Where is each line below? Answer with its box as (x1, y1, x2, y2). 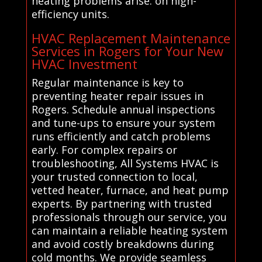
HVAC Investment (31, 55, 137, 73)
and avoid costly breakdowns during (31, 237, 214, 251)
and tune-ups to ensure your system (31, 116, 215, 130)
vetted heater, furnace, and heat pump (31, 183, 229, 198)
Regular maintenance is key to (31, 75, 184, 90)
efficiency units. (31, 7, 109, 22)
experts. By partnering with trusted (31, 196, 212, 211)
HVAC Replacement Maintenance (31, 29, 230, 47)
